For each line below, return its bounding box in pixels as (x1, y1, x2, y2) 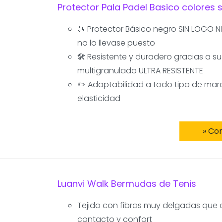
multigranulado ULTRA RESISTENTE (77, 64, 203, 76)
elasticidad (77, 92, 120, 104)
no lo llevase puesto (77, 37, 155, 49)
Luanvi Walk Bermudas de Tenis (57, 177, 196, 190)
